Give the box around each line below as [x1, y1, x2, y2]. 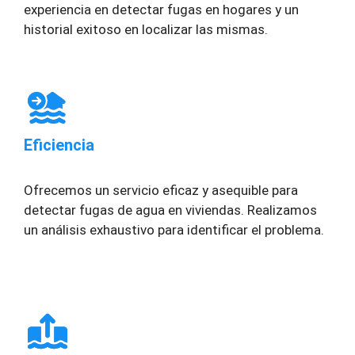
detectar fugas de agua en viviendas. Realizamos [24, 201, 317, 218]
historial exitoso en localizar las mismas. [24, 21, 268, 38]
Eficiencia [24, 135, 94, 155]
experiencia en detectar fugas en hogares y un [24, 2, 299, 18]
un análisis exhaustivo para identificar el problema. [24, 221, 324, 238]
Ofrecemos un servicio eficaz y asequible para [24, 181, 298, 198]
